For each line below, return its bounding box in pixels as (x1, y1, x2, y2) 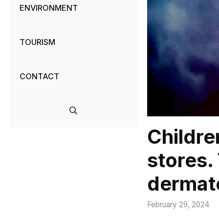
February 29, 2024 (147, 199, 209, 209)
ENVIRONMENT (20, 3, 78, 13)
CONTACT (20, 71, 59, 82)
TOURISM (20, 37, 55, 47)
